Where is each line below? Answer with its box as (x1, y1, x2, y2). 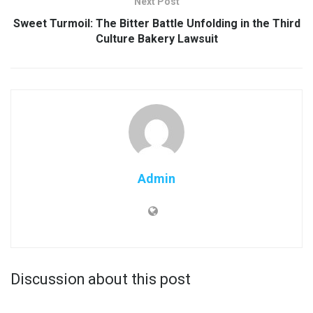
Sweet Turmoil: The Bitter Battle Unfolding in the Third (13, 16, 300, 30)
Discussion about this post (10, 270, 191, 288)
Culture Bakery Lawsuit (95, 31, 218, 45)
